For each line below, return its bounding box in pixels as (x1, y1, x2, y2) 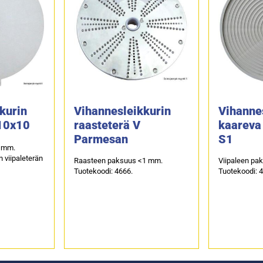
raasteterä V (74, 117, 141, 132)
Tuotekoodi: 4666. (74, 166, 133, 176)
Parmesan (74, 131, 129, 146)
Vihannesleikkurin (74, 103, 171, 118)
